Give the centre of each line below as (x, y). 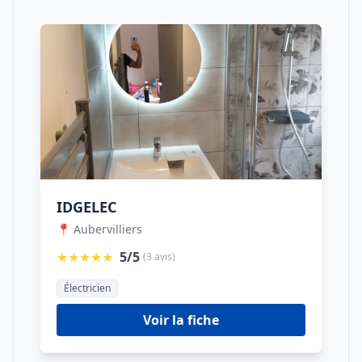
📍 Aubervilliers (99, 229)
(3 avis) (159, 257)
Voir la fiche (181, 320)
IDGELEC (86, 207)
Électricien (87, 288)
